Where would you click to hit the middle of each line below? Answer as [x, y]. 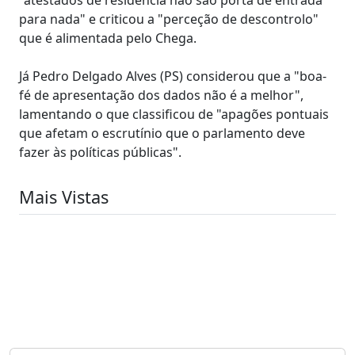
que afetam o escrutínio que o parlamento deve [162, 133]
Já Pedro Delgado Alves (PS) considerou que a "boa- [173, 76]
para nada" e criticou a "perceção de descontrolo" [169, 19]
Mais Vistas [64, 197]
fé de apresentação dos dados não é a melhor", [161, 95]
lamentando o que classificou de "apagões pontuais [174, 114]
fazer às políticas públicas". [100, 152]
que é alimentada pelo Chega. [108, 38]
